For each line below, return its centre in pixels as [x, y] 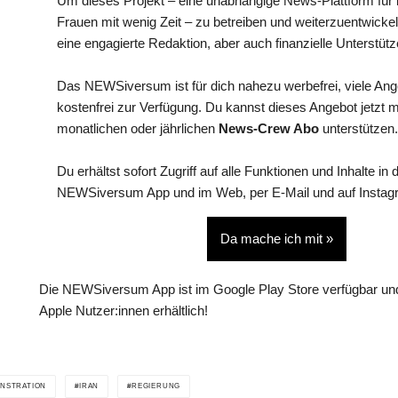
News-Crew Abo [269, 129]
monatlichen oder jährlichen [138, 129]
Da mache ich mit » [277, 239]
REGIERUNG [156, 386]
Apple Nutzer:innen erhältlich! [123, 311]
